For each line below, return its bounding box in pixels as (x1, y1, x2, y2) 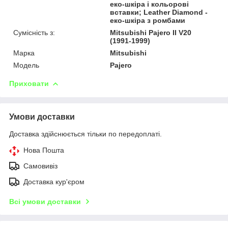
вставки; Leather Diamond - (110, 8, 208, 16)
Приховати (9, 79, 49, 88)
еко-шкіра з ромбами (110, 16, 186, 24)
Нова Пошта (23, 146, 64, 154)
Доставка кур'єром (23, 177, 84, 186)
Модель (13, 61, 39, 69)
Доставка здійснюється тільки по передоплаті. (9, 129, 162, 138)
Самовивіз (23, 161, 58, 170)
